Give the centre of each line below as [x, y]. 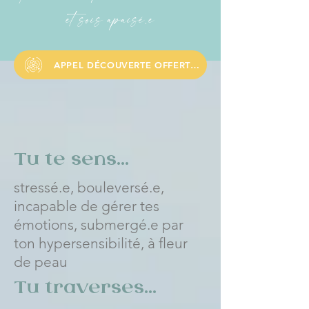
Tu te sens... [71, 160]
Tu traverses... [85, 288]
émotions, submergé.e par [99, 225]
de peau [41, 262]
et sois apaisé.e [110, 19]
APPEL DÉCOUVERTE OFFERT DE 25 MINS [195, 65]
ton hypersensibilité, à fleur [101, 243]
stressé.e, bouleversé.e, [89, 187]
